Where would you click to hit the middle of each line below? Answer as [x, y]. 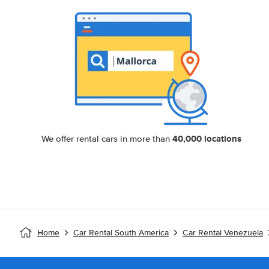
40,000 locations [207, 139]
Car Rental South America [121, 233]
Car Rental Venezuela [223, 233]
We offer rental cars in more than [107, 139]
